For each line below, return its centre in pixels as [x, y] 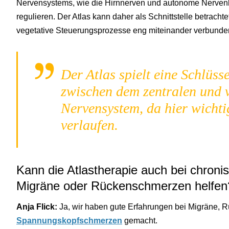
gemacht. [140, 220]
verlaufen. [89, 125]
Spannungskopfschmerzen [69, 220]
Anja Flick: [38, 207]
